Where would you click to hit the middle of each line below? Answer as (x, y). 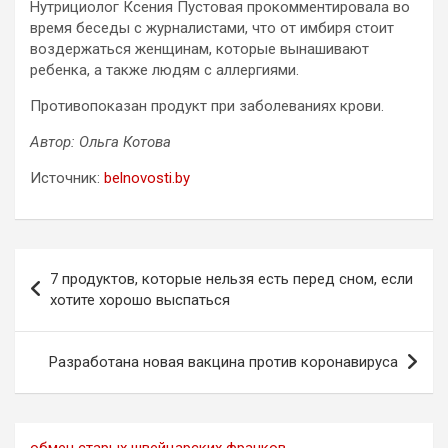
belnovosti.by (147, 178)
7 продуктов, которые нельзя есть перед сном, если (231, 279)
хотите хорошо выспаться (140, 300)
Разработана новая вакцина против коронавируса (223, 362)
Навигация (79, 264)
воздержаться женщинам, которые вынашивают (199, 49)
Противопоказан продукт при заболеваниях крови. (207, 106)
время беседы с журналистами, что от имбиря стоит (212, 28)
